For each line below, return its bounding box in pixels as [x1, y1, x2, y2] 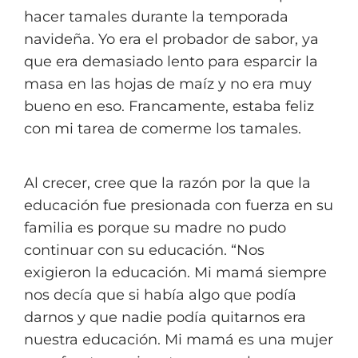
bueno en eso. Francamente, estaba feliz [24, 97, 314, 115]
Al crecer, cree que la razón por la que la [24, 174, 311, 192]
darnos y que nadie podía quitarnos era [24, 308, 306, 326]
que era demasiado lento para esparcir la [24, 53, 318, 70]
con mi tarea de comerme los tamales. [24, 120, 301, 137]
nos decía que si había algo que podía [24, 286, 296, 304]
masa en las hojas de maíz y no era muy [24, 75, 312, 93]
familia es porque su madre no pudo [24, 219, 286, 237]
